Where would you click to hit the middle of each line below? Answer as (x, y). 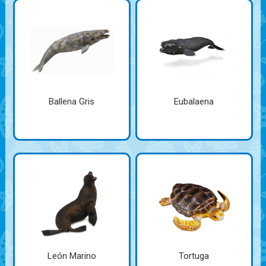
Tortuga (194, 256)
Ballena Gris (72, 102)
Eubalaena (194, 102)
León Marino (72, 256)
